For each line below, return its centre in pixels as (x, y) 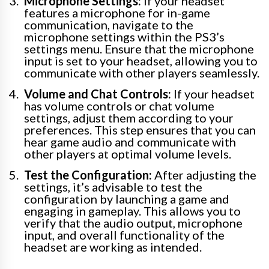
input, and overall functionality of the (124, 235)
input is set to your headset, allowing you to (141, 61)
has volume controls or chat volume (119, 106)
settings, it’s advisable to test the (113, 187)
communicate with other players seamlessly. (142, 73)
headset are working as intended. (113, 247)
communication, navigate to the (109, 25)
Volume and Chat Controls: (98, 94)
